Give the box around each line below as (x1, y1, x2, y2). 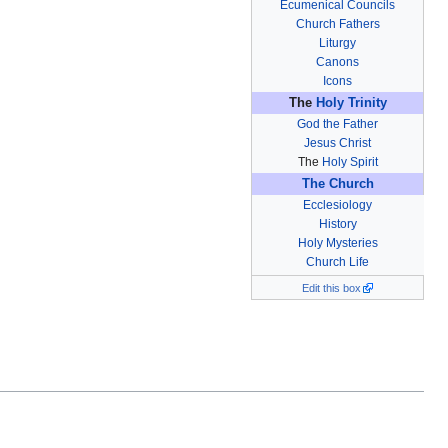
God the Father (297, 116, 378, 131)
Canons (316, 54, 359, 69)
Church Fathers (295, 16, 380, 31)
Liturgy (319, 35, 356, 50)
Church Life (306, 254, 369, 269)
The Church (301, 176, 374, 191)
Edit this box (301, 281, 361, 294)
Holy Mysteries (297, 235, 378, 250)
